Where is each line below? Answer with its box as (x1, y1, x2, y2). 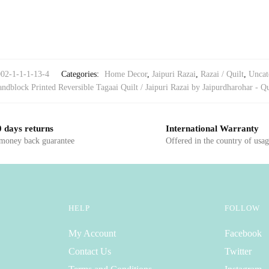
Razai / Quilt (201, 69, 244, 79)
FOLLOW (225, 204, 261, 213)
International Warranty (166, 123, 259, 133)
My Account (68, 228, 116, 239)
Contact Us (68, 246, 111, 257)
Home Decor (104, 69, 147, 79)
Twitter (225, 246, 252, 257)
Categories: (61, 69, 101, 79)
